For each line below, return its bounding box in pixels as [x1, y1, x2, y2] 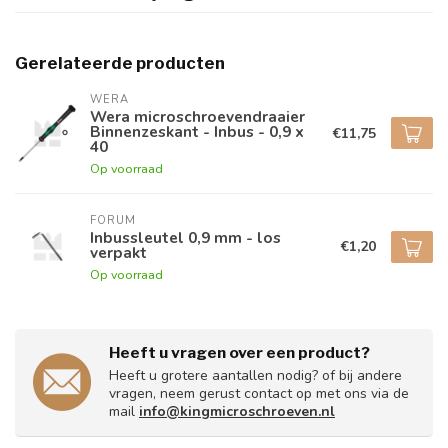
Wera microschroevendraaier [90, 106, 305, 127]
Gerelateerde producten [15, 53, 225, 73]
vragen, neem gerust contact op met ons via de [109, 384, 409, 403]
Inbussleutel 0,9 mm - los [90, 227, 281, 248]
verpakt [90, 242, 147, 263]
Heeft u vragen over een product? [109, 343, 370, 362]
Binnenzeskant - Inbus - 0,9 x [90, 121, 304, 142]
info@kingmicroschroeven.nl [139, 402, 335, 421]
